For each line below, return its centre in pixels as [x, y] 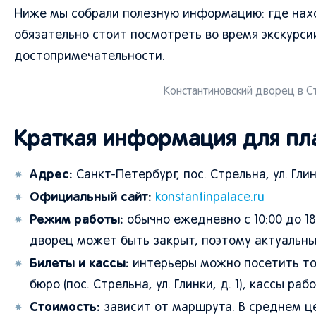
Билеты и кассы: [79, 263]
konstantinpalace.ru [210, 198]
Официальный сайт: [91, 197]
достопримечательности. [90, 57]
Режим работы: [77, 219]
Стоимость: [65, 307]
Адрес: [51, 174]
